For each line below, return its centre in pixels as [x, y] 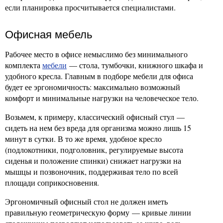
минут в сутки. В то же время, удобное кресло [83, 139]
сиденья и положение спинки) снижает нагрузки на [93, 161]
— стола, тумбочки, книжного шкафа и [135, 65]
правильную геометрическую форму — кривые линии [98, 212]
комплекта [24, 65]
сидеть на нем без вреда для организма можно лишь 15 [98, 128]
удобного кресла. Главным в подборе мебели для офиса [99, 76]
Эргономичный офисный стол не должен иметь [86, 201]
